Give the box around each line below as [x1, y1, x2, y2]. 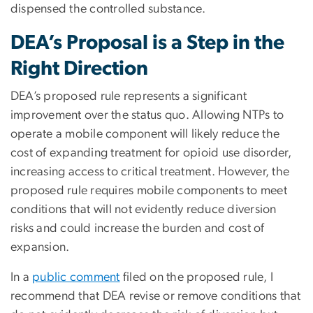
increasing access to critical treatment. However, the [10, 165, 290, 178]
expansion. [10, 240, 70, 254]
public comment [32, 270, 120, 284]
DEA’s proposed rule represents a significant [10, 89, 247, 103]
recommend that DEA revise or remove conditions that [10, 289, 301, 303]
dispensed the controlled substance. [10, 2, 206, 15]
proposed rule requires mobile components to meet [10, 184, 287, 197]
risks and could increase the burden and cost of [10, 221, 265, 235]
